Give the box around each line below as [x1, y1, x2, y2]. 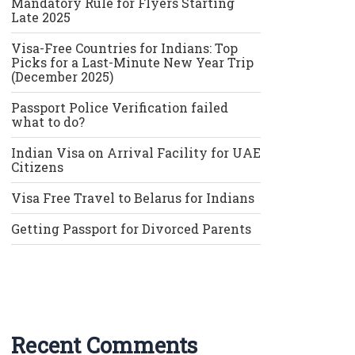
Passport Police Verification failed [10, 99, 228, 116]
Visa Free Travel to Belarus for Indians [10, 189, 254, 207]
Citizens [10, 158, 63, 176]
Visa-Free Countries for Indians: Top [10, 40, 238, 57]
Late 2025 [10, 9, 71, 26]
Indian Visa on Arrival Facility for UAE [10, 144, 261, 162]
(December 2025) [10, 68, 113, 86]
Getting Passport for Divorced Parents [10, 220, 251, 238]
